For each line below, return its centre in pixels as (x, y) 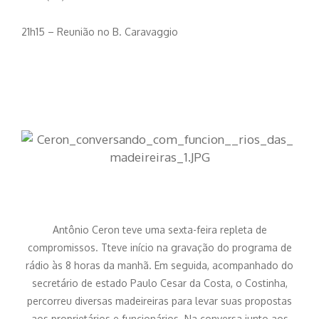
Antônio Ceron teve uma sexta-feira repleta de (159, 229)
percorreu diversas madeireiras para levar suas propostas (159, 300)
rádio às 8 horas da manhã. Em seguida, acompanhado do (159, 265)
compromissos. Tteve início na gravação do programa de (159, 247)
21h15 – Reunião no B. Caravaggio (101, 32)
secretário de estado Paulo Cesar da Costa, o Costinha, (159, 283)
